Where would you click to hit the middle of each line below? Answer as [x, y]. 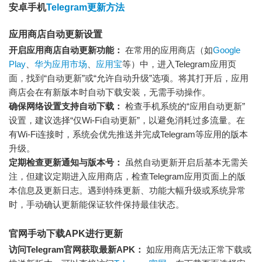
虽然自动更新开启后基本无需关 [185, 162]
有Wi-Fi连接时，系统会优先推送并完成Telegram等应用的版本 [128, 134]
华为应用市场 [61, 64]
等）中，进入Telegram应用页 [179, 64]
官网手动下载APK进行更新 [66, 233]
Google [227, 50]
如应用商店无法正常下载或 [198, 249]
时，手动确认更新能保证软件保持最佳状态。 [96, 204]
